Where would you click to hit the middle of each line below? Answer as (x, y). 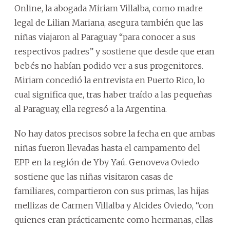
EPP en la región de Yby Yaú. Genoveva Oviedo (107, 162)
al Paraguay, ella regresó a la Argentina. (91, 109)
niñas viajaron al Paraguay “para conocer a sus (105, 37)
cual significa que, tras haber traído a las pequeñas (113, 94)
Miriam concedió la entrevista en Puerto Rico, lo (110, 80)
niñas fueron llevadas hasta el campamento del (107, 148)
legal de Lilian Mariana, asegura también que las (109, 22)
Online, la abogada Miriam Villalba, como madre (109, 8)
